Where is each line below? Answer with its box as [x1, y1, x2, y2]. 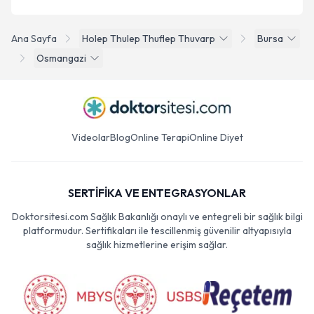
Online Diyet [189, 131, 243, 144]
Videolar [71, 131, 110, 144]
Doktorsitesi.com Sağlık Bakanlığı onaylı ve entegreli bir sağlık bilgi [11, 210, 303, 223]
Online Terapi [130, 131, 189, 144]
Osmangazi [36, 52, 86, 64]
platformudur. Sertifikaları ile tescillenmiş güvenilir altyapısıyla [22, 224, 292, 237]
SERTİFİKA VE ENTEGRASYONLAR [68, 186, 246, 200]
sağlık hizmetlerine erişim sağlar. [86, 238, 228, 251]
